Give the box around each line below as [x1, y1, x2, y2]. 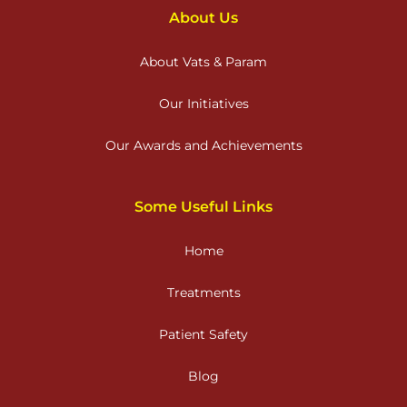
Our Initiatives [158, 95, 249, 113]
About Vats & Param [140, 54, 267, 71]
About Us [169, 9, 238, 27]
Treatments [166, 284, 241, 302]
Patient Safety [159, 326, 248, 343]
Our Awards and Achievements [104, 137, 303, 154]
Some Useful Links [134, 198, 273, 216]
